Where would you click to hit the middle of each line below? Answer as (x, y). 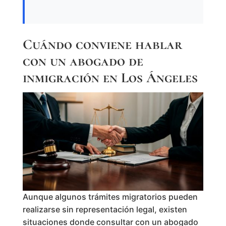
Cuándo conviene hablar (102, 44)
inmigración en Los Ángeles (110, 77)
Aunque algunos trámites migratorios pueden (110, 197)
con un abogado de (83, 61)
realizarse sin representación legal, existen (105, 210)
